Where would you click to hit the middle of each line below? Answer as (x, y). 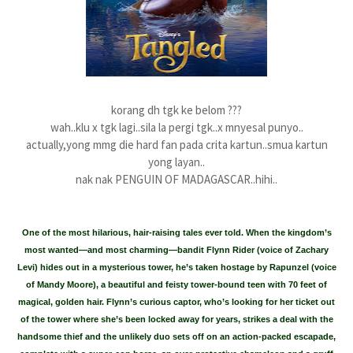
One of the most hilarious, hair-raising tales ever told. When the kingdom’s (176, 232)
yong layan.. (176, 162)
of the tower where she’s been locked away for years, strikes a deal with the (176, 319)
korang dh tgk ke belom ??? (176, 110)
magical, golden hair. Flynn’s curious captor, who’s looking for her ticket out (176, 302)
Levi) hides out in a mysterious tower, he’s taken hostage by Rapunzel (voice (176, 267)
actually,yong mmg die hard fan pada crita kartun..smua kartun (176, 145)
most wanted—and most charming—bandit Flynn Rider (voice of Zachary (176, 250)
